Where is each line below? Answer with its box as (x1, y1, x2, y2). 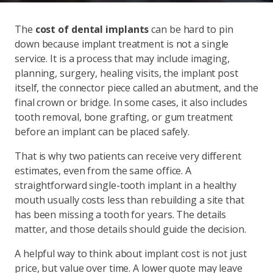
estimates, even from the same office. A (15, 164, 192, 177)
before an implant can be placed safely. (15, 125, 192, 138)
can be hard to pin (149, 23, 233, 36)
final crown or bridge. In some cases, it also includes (15, 96, 247, 109)
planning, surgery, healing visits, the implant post (15, 66, 238, 80)
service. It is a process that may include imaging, (15, 52, 230, 65)
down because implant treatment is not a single (15, 37, 229, 51)
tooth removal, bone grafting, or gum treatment (15, 110, 233, 124)
